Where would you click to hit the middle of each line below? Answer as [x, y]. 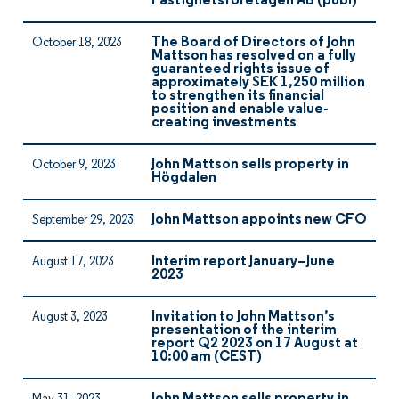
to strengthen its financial [238, 96]
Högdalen [184, 178]
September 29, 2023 [83, 220]
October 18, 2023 [77, 43]
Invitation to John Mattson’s [243, 317]
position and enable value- [240, 110]
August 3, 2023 [70, 318]
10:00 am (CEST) [207, 357]
